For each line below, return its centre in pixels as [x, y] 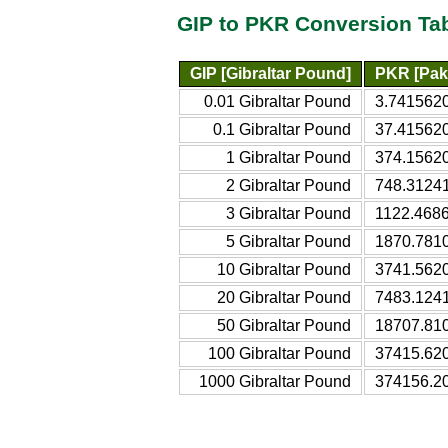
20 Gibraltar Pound [284, 297]
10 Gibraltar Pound [284, 269]
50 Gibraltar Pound [284, 325]
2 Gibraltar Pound [288, 185]
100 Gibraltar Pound [279, 353]
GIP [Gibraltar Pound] [270, 73]
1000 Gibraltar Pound [275, 381]
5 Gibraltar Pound [288, 241]
